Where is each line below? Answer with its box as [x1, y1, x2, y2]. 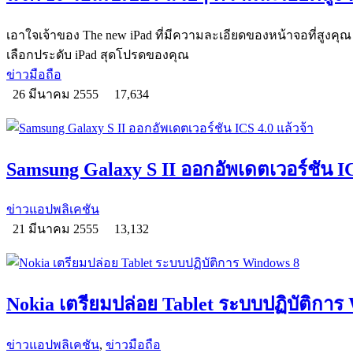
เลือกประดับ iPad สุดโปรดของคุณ [6, 47, 189, 61]
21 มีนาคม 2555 [6, 222, 108, 236]
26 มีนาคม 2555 [6, 87, 108, 101]
